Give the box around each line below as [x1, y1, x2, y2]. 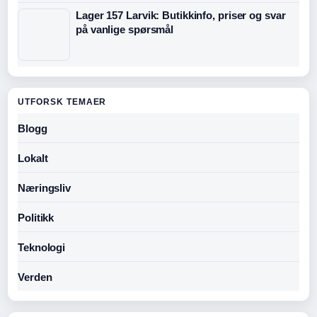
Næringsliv [18, 182, 71, 195]
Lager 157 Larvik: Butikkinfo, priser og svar [76, 9, 286, 22]
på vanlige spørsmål [76, 23, 174, 36]
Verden [18, 271, 52, 284]
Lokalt [18, 152, 48, 165]
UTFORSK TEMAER [18, 97, 107, 108]
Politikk [18, 212, 54, 224]
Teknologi [18, 241, 66, 254]
